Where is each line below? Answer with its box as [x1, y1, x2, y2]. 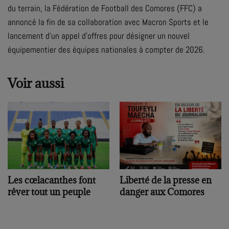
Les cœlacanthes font [8, 174, 96, 187]
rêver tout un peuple [8, 186, 90, 198]
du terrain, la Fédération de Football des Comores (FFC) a [8, 2, 202, 14]
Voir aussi [8, 74, 64, 91]
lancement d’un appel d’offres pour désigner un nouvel [8, 30, 190, 41]
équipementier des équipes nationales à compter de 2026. [8, 43, 205, 55]
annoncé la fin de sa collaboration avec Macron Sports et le [8, 16, 209, 28]
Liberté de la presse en [120, 174, 212, 187]
